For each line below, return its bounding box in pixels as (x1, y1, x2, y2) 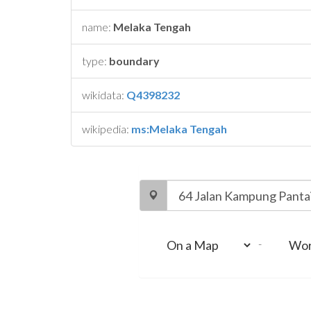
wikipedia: (82, 122, 131, 135)
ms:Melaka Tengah (131, 122, 227, 135)
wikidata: (82, 88, 126, 101)
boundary (109, 54, 160, 67)
